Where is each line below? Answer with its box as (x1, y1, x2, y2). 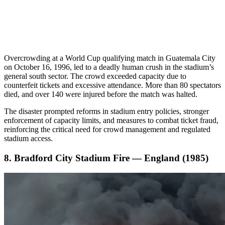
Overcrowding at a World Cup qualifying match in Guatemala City (4, 54, 215, 63)
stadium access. (4, 134, 53, 143)
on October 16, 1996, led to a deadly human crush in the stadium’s (4, 63, 214, 72)
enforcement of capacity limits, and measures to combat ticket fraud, (4, 116, 218, 125)
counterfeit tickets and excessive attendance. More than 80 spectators (4, 81, 221, 90)
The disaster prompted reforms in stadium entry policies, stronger (4, 107, 209, 116)
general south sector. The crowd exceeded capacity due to (4, 72, 186, 81)
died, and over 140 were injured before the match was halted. (4, 90, 197, 99)
